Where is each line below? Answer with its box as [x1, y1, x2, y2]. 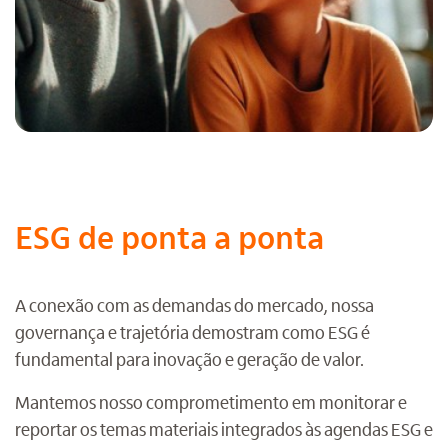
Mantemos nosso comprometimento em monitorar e [15, 390, 407, 414]
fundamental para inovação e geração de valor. [15, 347, 364, 371]
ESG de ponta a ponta [15, 216, 324, 258]
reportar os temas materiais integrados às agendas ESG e [15, 417, 433, 441]
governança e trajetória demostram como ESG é [15, 320, 370, 344]
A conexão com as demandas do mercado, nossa [15, 293, 374, 317]
